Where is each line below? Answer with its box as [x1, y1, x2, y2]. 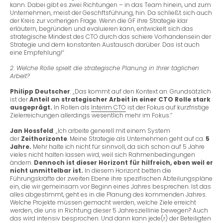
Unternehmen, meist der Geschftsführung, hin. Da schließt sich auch [10, 8, 212, 17]
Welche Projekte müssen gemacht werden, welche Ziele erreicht [10, 198, 196, 207]
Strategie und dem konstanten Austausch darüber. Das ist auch [10, 40, 200, 49]
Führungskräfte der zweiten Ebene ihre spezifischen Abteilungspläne [10, 174, 213, 183]
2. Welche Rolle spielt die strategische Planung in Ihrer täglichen [10, 63, 199, 72]
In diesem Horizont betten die [83, 166, 171, 175]
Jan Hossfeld [10, 126, 53, 135]
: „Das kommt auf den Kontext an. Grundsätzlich [70, 87, 211, 96]
